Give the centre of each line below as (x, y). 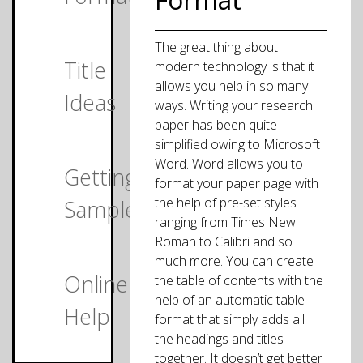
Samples (105, 210)
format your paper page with (237, 183)
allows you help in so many (232, 86)
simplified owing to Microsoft (238, 144)
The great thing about (217, 47)
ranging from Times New (226, 222)
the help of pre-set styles (226, 203)
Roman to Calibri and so (224, 241)
